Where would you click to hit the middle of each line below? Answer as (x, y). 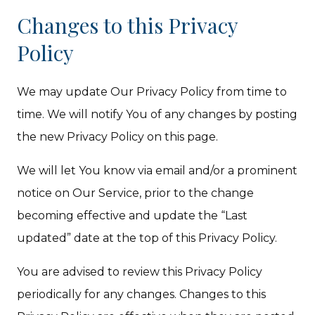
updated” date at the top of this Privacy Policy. (147, 238)
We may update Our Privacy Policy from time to (152, 92)
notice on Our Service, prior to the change (136, 193)
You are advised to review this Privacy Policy (140, 272)
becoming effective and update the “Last (133, 216)
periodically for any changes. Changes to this (142, 294)
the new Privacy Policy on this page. (118, 137)
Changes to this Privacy (128, 25)
